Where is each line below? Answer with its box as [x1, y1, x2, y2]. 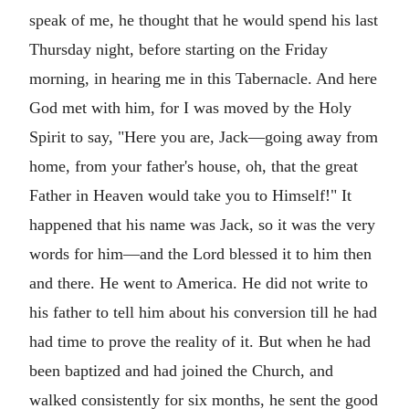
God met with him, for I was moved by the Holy [29, 99, 351, 117]
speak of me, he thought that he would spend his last [29, 11, 378, 29]
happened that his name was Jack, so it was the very [29, 215, 375, 234]
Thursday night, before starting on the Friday [29, 40, 328, 58]
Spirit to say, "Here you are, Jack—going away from [29, 128, 378, 146]
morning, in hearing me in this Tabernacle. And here [29, 69, 377, 88]
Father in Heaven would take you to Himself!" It [29, 186, 351, 204]
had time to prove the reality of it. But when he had [29, 332, 371, 351]
